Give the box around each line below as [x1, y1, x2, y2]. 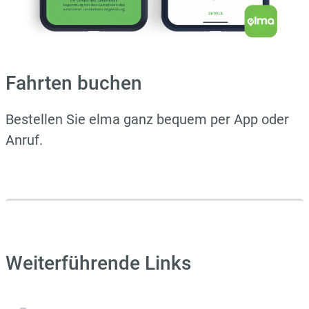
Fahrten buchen [6, 72, 142, 95]
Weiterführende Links [6, 252, 191, 275]
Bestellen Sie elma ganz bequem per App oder [6, 111, 289, 128]
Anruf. [6, 132, 43, 149]
